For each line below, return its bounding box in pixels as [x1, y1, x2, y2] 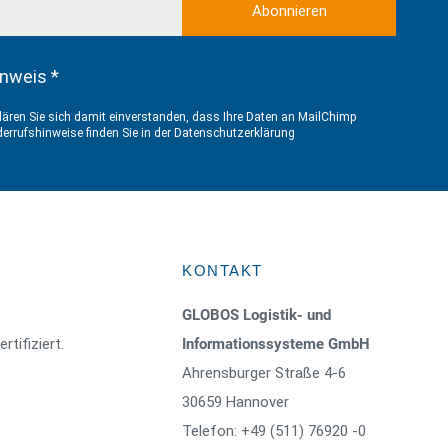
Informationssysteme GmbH [182, 335, 370, 353]
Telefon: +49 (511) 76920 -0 [182, 422, 366, 440]
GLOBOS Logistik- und [182, 306, 331, 324]
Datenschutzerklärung [174, 126, 295, 140]
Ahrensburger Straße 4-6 [182, 364, 346, 382]
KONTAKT [182, 262, 263, 279]
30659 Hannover [182, 393, 289, 411]
